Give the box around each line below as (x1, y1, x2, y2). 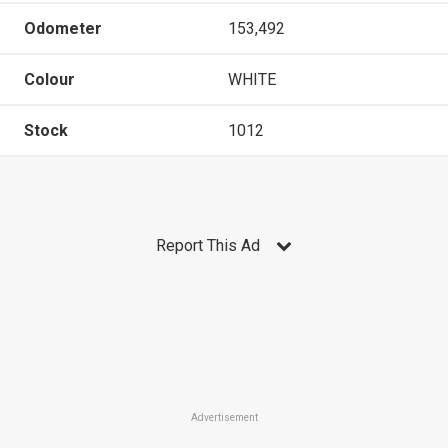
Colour (24, 69, 75, 89)
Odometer (24, 18, 102, 38)
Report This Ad (156, 235, 260, 255)
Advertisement (190, 412, 258, 423)
